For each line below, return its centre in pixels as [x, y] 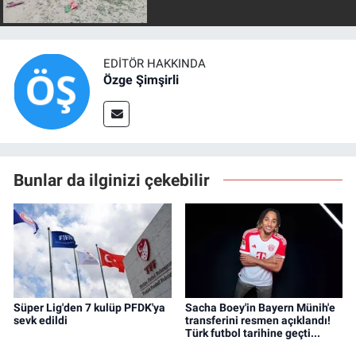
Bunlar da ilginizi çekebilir [112, 180]
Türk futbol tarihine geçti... [252, 333]
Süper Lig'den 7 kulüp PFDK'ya [89, 308]
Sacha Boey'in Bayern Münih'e [260, 308]
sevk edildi [41, 321]
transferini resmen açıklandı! [257, 321]
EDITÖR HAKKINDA [155, 64]
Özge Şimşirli [141, 80]
